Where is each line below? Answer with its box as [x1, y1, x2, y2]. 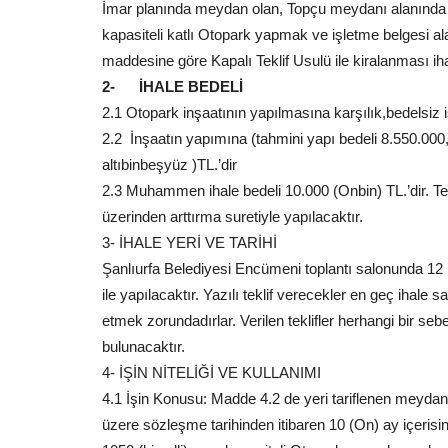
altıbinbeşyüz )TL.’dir [102, 156, 237, 173]
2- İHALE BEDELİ [102, 78, 243, 95]
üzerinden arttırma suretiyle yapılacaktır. [102, 208, 363, 225]
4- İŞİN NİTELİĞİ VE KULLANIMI [102, 364, 321, 381]
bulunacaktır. [102, 338, 185, 355]
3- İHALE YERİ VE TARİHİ [102, 234, 277, 251]
